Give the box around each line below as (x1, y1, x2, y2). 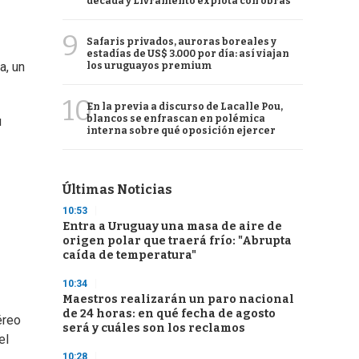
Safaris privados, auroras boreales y (87, 36, 276, 47)
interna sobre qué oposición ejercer (87, 125, 276, 136)
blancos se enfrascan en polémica (87, 113, 265, 124)
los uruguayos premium (87, 60, 212, 71)
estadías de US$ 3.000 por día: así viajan (87, 48, 289, 59)
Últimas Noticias (63, 182, 172, 197)
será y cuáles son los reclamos (63, 321, 245, 335)
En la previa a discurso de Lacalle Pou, (87, 101, 283, 112)
